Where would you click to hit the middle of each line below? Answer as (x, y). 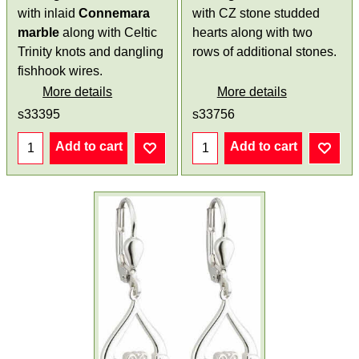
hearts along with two (252, 32)
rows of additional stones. (264, 51)
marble (39, 32)
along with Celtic (109, 32)
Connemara (115, 13)
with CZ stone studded (256, 13)
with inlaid (48, 13)
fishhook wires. (61, 71)
